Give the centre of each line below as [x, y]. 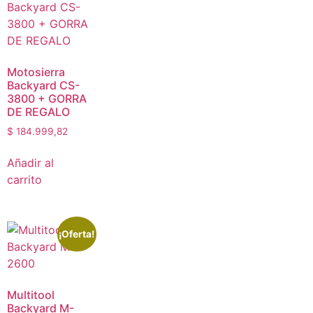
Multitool [31, 294]
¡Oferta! [77, 234]
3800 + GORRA [47, 99]
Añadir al [30, 163]
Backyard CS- [43, 86]
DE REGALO [38, 112]
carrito [24, 180]
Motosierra [36, 72]
